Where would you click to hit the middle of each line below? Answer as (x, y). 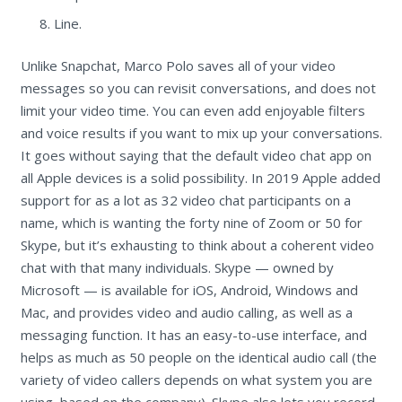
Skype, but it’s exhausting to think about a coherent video (197, 245)
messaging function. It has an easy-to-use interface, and (193, 335)
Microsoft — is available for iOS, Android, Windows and (189, 290)
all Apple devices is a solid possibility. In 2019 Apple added (200, 178)
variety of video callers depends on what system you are (196, 380)
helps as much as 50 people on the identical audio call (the (198, 358)
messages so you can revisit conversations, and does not (198, 88)
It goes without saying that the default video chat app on (196, 156)
